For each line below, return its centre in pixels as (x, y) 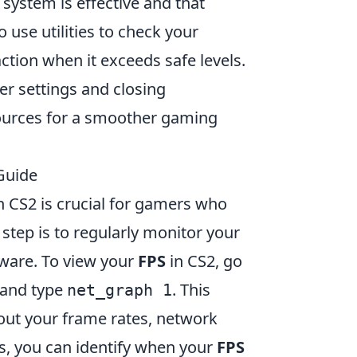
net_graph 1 (120, 290)
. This (191, 289)
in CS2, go (204, 261)
